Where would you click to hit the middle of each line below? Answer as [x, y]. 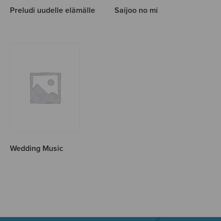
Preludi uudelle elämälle [53, 11]
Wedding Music [37, 148]
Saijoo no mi [136, 11]
